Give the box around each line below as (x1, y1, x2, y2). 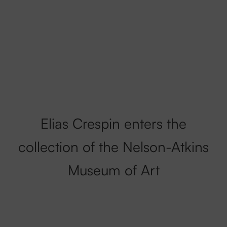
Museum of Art (67, 161, 160, 179)
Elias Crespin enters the (41, 115, 186, 133)
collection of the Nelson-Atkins (18, 138, 209, 156)
